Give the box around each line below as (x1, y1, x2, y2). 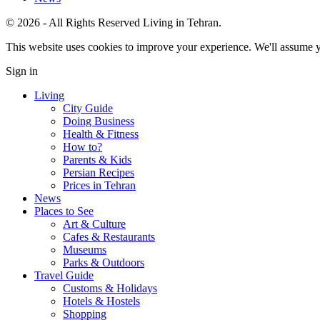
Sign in (6, 64, 38, 77)
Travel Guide (34, 269, 94, 281)
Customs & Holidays (63, 281, 157, 294)
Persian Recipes (63, 166, 134, 179)
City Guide (63, 101, 113, 114)
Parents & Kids (63, 153, 131, 166)
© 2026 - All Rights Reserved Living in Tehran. (6, 16, 221, 29)
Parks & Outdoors (63, 256, 144, 269)
